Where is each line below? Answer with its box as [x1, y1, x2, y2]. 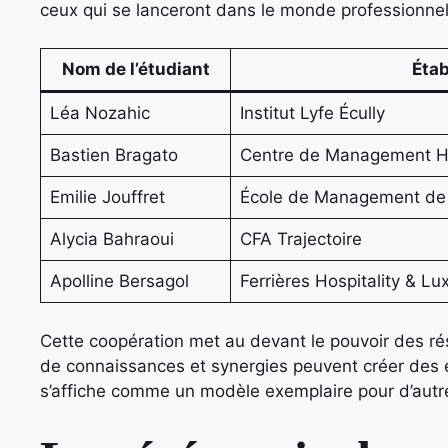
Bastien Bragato [49, 145, 178, 165]
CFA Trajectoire [239, 229, 362, 249]
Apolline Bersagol [49, 271, 189, 291]
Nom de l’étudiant [61, 59, 210, 79]
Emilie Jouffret [49, 187, 165, 207]
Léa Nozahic [49, 103, 150, 123]
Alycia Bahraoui [49, 229, 174, 249]
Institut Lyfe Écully [239, 103, 385, 123]
